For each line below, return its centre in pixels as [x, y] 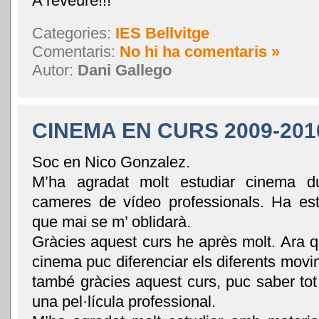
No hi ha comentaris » [200, 51]
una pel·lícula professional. [124, 301]
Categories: [74, 33]
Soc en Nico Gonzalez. [111, 162]
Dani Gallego [125, 70]
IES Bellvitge [162, 33]
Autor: [55, 70]
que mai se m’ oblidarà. [111, 221]
